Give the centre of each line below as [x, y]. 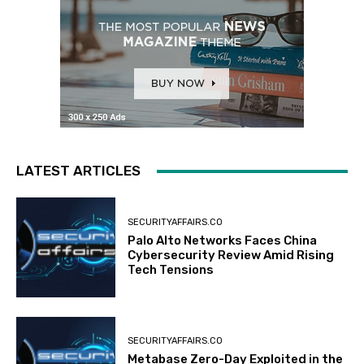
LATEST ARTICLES [78, 171]
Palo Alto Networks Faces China [223, 241]
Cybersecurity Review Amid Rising [231, 256]
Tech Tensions [171, 270]
